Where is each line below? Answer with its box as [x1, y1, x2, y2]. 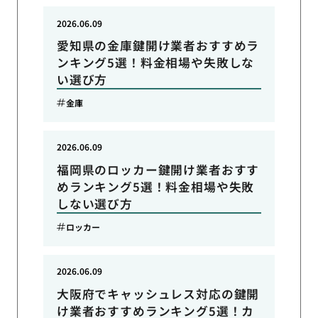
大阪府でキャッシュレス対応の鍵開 [56, 285, 260, 302]
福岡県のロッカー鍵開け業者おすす [56, 160, 260, 178]
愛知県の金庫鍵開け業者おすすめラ [56, 37, 260, 55]
